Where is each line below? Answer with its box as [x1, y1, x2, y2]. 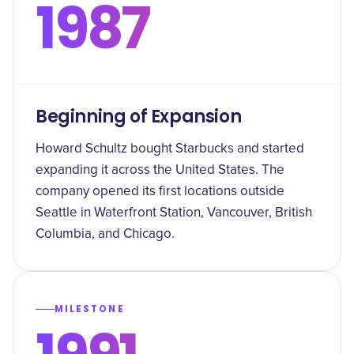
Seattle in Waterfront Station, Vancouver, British [36, 206, 312, 220]
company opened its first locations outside [36, 185, 284, 198]
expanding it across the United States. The [36, 164, 284, 177]
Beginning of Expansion [36, 104, 242, 129]
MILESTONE [55, 303, 125, 315]
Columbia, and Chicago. [36, 228, 175, 241]
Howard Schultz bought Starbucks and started [36, 142, 304, 156]
